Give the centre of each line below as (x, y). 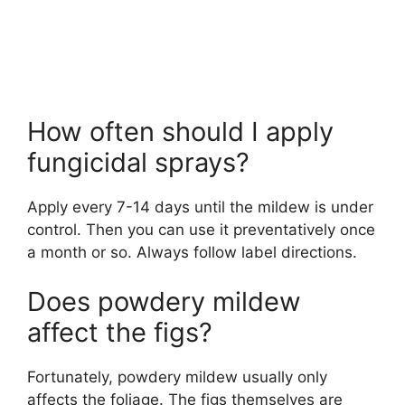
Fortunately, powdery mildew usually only (177, 377)
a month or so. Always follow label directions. (192, 252)
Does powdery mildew (164, 302)
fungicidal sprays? (138, 162)
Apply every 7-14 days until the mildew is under (200, 207)
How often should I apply (180, 131)
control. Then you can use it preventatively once (201, 229)
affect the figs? (120, 333)
